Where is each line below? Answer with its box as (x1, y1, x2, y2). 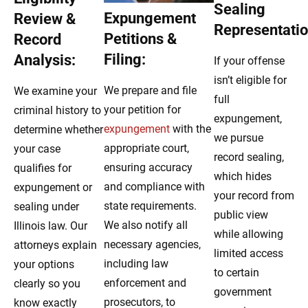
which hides (213, 170, 272, 184)
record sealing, (213, 151, 284, 164)
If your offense (213, 54, 285, 68)
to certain (213, 266, 259, 280)
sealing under (14, 200, 79, 214)
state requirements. (104, 199, 197, 212)
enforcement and (104, 276, 187, 289)
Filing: (104, 50, 146, 68)
